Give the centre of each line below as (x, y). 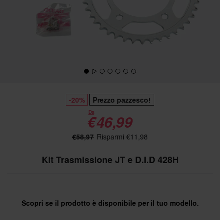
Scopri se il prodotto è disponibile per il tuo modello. (110, 203)
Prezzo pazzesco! (122, 100)
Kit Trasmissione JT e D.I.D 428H (110, 160)
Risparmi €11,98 (121, 137)
